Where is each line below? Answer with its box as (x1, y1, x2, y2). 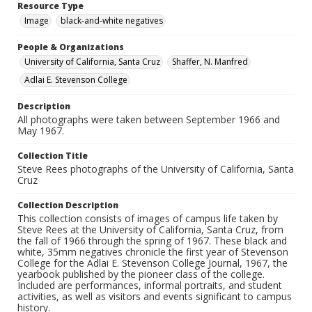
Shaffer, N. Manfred (172, 56, 248, 68)
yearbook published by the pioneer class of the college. (17, 267, 265, 281)
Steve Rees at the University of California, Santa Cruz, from (17, 223, 283, 237)
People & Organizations (17, 41, 124, 54)
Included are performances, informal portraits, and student (17, 279, 282, 292)
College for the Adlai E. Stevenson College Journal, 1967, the (17, 256, 288, 270)
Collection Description (17, 199, 118, 212)
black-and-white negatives (61, 15, 163, 27)
